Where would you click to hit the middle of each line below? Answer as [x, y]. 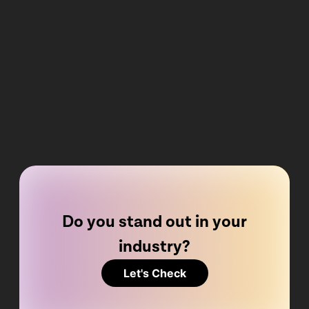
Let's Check [154, 273]
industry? [154, 247]
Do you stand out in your [154, 222]
